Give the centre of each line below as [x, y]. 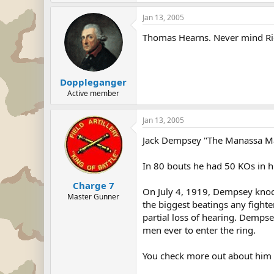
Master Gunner [93, 196]
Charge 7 [93, 185]
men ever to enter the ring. [199, 230]
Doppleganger [93, 82]
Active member [93, 93]
